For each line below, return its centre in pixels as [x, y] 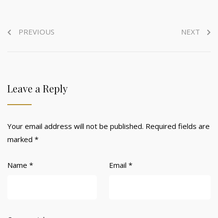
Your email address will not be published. [75, 126]
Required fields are [178, 126]
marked [21, 139]
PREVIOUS [36, 31]
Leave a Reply [37, 88]
